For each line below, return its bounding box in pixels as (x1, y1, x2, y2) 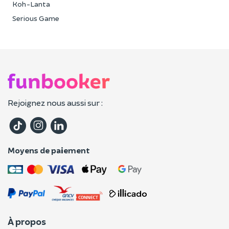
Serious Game (12, 14, 59, 23)
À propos (8, 216, 46, 227)
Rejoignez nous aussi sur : (8, 98, 103, 108)
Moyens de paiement (8, 145, 90, 155)
